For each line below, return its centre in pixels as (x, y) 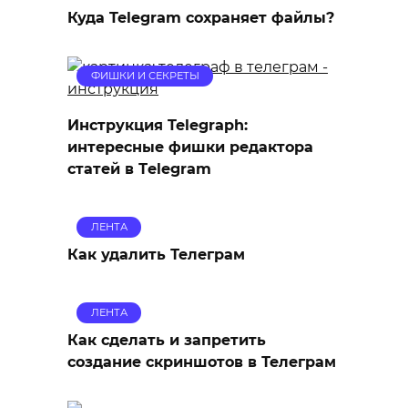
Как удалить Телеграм (156, 254)
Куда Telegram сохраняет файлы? (201, 17)
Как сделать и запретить (167, 340)
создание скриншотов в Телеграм (202, 362)
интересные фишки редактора (190, 147)
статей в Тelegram (139, 168)
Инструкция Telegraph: (158, 125)
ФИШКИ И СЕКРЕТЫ (145, 76)
